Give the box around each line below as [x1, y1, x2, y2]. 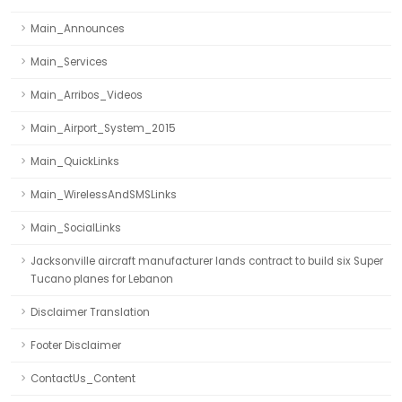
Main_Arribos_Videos [31, 88, 143, 102]
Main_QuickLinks [31, 154, 119, 169]
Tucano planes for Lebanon [31, 272, 173, 286]
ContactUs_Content [31, 371, 135, 386]
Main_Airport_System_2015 [31, 121, 176, 135]
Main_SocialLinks [31, 221, 121, 235]
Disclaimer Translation [31, 305, 150, 319]
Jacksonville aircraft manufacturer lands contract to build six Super [31, 254, 383, 268]
